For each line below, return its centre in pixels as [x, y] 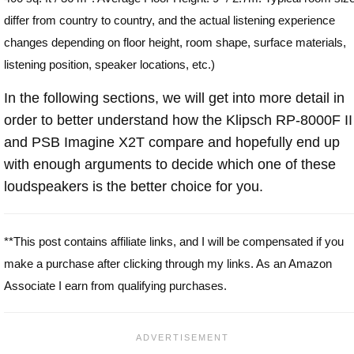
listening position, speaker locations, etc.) [109, 64]
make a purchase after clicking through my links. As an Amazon [168, 263]
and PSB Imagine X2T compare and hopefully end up [172, 142]
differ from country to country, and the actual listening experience [169, 20]
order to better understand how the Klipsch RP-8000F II [178, 120]
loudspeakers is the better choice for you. [134, 186]
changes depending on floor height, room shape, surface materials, [175, 42]
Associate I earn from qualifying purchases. [115, 285]
